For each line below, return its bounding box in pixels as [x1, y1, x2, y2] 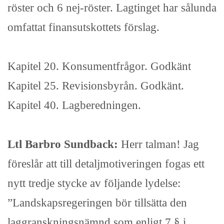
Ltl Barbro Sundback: [7, 137, 121, 151]
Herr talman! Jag [121, 137, 199, 151]
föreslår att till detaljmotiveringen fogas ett [7, 157, 204, 170]
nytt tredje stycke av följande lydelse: [7, 176, 180, 190]
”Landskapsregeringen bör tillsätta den [7, 196, 187, 209]
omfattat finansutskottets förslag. [7, 20, 159, 34]
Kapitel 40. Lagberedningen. [7, 98, 141, 112]
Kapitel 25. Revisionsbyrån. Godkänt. [7, 79, 184, 92]
